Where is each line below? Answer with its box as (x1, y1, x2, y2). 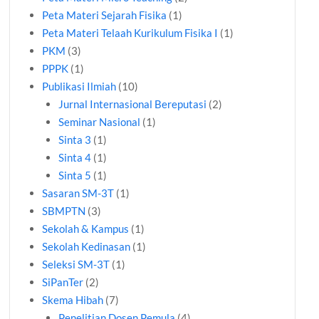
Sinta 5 (58, 169, 91, 182)
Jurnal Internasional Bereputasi (58, 98, 206, 111)
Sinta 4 (58, 151, 91, 164)
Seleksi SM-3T (42, 258, 110, 271)
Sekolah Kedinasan (42, 240, 131, 253)
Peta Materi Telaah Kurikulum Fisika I (42, 26, 219, 40)
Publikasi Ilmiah (42, 80, 117, 93)
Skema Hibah (42, 293, 104, 307)
